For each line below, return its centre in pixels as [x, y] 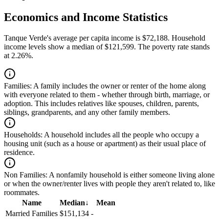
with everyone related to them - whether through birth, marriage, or [107, 95]
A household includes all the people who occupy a [121, 135]
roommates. [22, 193]
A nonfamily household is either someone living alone [131, 175]
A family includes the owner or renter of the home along [119, 86]
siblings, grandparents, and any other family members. [87, 112]
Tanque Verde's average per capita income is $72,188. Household [105, 38]
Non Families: [26, 175]
